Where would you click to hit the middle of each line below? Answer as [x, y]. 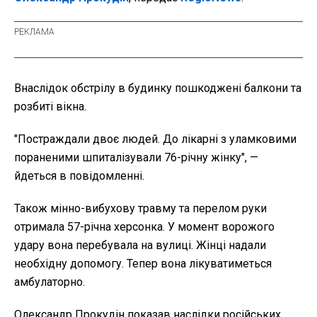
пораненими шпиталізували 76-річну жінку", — [136, 158]
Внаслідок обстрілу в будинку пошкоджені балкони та [158, 88]
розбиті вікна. [50, 107]
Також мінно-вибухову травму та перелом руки [140, 209]
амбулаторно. [50, 282]
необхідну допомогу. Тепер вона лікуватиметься [143, 264]
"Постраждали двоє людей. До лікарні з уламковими [155, 139]
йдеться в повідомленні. [79, 176]
